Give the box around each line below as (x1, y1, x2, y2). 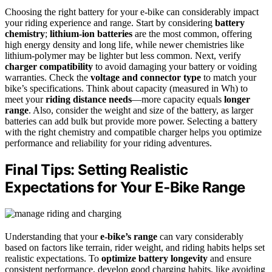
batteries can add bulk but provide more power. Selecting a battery (5, 115, 257, 126)
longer (224, 93, 250, 104)
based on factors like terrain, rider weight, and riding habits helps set (5, 242, 265, 253)
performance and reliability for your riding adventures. (5, 137, 212, 148)
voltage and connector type (90, 72, 201, 83)
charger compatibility (5, 61, 93, 72)
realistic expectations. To (5, 253, 101, 263)
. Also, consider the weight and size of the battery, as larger (29, 104, 253, 115)
